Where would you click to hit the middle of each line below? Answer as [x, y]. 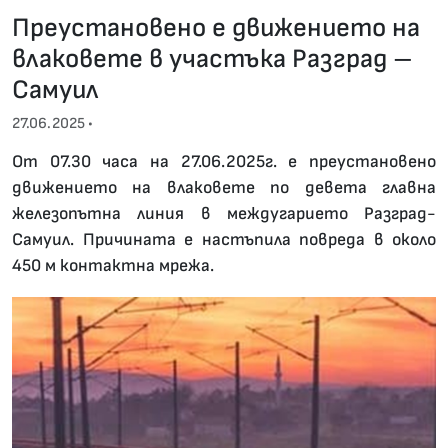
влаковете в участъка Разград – [212, 59]
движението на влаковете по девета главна [224, 188]
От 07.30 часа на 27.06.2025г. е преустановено [224, 162]
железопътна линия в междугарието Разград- [224, 214]
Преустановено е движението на [216, 28]
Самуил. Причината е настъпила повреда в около [224, 240]
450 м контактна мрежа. [113, 266]
